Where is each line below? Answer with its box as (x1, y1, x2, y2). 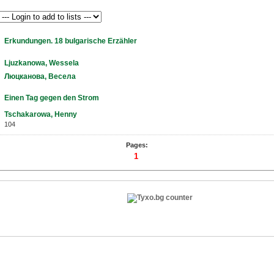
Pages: (126, 141, 148, 149)
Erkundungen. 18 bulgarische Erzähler (4, 36, 137, 45)
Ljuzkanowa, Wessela (4, 58, 79, 67)
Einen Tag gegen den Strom (4, 93, 99, 102)
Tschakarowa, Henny (4, 110, 77, 119)
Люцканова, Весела (4, 72, 76, 81)
